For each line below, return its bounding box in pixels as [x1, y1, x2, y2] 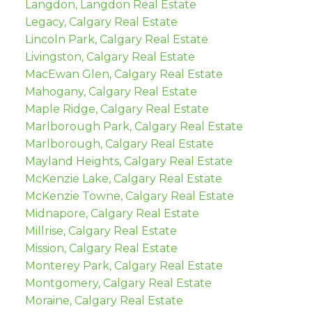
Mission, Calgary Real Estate [24, 242, 178, 256]
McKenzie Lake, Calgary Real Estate [24, 172, 222, 186]
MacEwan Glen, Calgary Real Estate [24, 68, 223, 81]
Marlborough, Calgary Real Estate [24, 137, 214, 151]
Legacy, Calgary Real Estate [24, 15, 178, 29]
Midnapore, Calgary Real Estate [24, 207, 199, 221]
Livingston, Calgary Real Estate [24, 50, 195, 64]
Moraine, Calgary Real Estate [24, 294, 183, 308]
